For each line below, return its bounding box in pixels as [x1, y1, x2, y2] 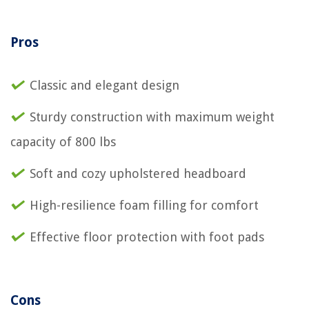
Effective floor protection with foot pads [30, 230, 264, 244]
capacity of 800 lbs [10, 134, 116, 149]
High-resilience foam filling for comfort [30, 198, 259, 212]
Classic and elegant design [30, 78, 179, 92]
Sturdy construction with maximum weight [30, 110, 275, 124]
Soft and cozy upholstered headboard [30, 166, 246, 181]
